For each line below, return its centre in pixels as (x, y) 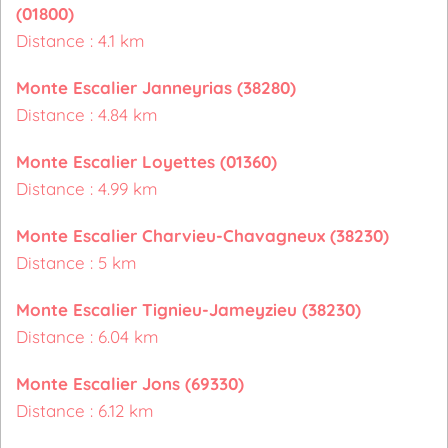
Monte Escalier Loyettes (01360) (146, 161)
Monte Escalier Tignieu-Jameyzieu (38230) (188, 309)
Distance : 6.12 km (85, 410)
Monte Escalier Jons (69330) (130, 383)
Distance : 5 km (76, 262)
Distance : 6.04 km (87, 336)
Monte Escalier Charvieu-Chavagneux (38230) (202, 235)
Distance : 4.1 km (80, 40)
